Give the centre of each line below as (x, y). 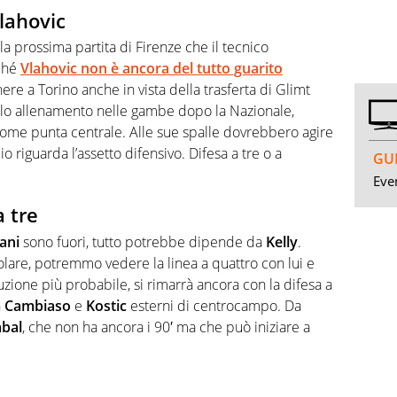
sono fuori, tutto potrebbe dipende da (143, 241)
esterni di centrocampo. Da (214, 305)
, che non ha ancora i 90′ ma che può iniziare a (166, 327)
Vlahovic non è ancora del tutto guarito (152, 69)
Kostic (106, 305)
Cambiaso (38, 305)
